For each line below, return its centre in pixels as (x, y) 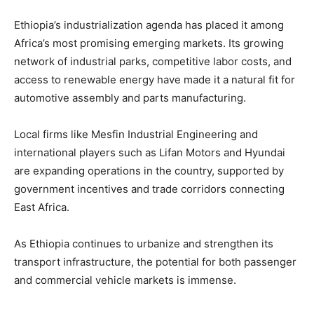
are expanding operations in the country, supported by (149, 171)
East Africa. (42, 207)
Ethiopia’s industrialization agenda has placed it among (149, 25)
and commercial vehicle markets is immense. (125, 280)
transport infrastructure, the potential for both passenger (155, 262)
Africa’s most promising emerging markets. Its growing (149, 43)
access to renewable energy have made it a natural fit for (155, 80)
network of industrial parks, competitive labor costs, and (153, 62)
